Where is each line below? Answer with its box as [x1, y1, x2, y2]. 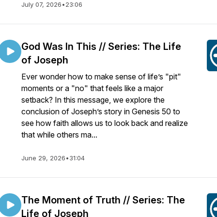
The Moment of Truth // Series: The [21, 194, 185, 206]
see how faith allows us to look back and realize [21, 118, 188, 128]
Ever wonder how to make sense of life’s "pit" [21, 72, 181, 81]
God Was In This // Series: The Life [21, 41, 181, 52]
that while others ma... [21, 130, 97, 139]
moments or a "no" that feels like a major [21, 83, 163, 93]
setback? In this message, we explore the [21, 95, 165, 105]
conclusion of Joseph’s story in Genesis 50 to [21, 107, 180, 116]
